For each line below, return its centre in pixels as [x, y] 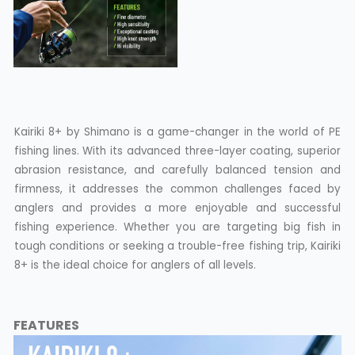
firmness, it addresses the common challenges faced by [177, 189]
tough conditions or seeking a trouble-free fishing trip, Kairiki [177, 246]
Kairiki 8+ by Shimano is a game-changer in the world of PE [177, 132]
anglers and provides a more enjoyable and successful [177, 208]
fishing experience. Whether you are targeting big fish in [177, 227]
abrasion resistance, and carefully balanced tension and [177, 170]
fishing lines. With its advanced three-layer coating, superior [177, 151]
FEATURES [46, 325]
